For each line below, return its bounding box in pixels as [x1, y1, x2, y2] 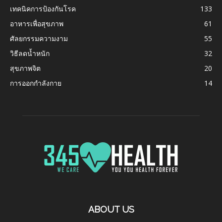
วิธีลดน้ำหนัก [10, 49, 50, 58]
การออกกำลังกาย [10, 78, 61, 88]
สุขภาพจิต [10, 63, 41, 73]
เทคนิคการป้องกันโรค [10, 4, 76, 14]
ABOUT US [88, 204, 134, 215]
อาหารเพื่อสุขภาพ [10, 19, 63, 29]
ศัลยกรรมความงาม [10, 34, 68, 44]
